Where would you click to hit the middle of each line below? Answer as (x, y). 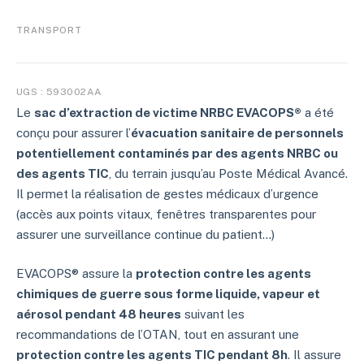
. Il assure (314, 355)
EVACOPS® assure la (76, 274)
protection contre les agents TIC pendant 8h (152, 355)
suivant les (213, 314)
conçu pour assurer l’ (74, 133)
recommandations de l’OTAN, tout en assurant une (158, 335)
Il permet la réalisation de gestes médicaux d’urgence (167, 194)
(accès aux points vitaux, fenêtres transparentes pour (166, 214)
